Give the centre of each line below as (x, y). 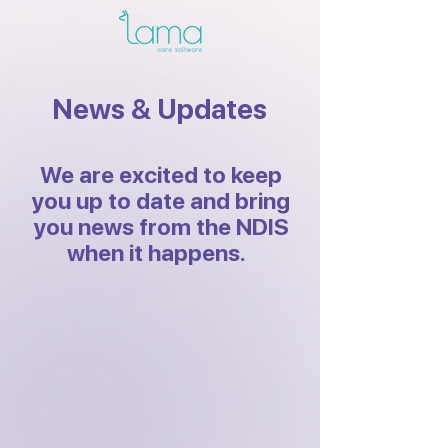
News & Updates (159, 109)
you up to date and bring (161, 201)
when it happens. (161, 253)
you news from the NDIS (161, 227)
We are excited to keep (161, 175)
